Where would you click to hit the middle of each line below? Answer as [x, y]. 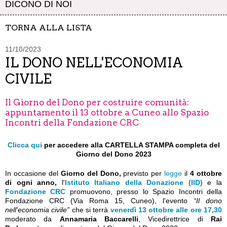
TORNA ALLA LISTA [49, 28]
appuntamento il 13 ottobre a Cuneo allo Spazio [107, 112]
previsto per [143, 173]
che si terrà [91, 210]
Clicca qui [25, 145]
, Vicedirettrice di [175, 219]
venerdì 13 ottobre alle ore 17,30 [166, 210]
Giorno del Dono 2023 [113, 154]
